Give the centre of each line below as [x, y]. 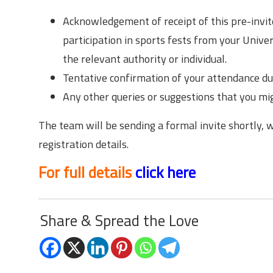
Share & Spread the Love [119, 221]
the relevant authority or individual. [145, 59]
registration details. [83, 144]
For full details [87, 172]
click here [165, 172]
